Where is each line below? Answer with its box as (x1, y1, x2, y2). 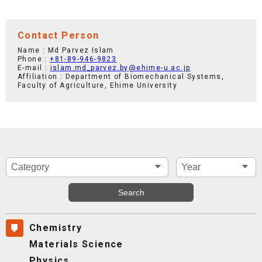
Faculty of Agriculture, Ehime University (18, 81, 177, 89)
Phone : (18, 54, 50, 63)
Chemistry (29, 222, 82, 233)
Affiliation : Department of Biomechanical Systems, (18, 72, 224, 81)
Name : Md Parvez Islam (18, 46, 114, 54)
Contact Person (18, 29, 99, 41)
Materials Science (29, 238, 123, 250)
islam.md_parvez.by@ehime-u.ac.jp (50, 63, 191, 72)
